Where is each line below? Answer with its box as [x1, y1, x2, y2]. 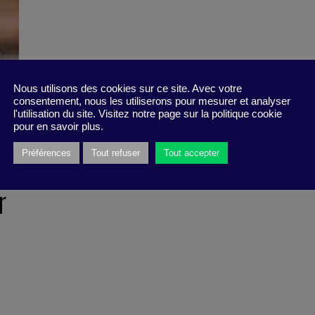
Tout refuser [91, 148, 140, 158]
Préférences [22, 148, 71, 158]
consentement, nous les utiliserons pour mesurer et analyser [13, 96, 290, 107]
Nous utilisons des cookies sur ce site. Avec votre [13, 83, 242, 94]
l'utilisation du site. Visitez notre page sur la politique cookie [13, 108, 282, 120]
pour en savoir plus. [13, 121, 103, 132]
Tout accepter [164, 148, 219, 158]
